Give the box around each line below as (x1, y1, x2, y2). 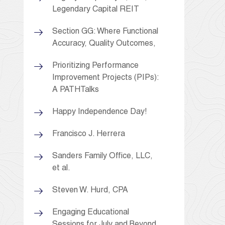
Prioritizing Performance (52, 62, 139, 70)
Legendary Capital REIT (52, 6, 139, 14)
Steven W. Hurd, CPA (52, 186, 128, 195)
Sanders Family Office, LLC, (52, 152, 153, 161)
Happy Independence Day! (52, 108, 147, 117)
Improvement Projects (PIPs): (52, 74, 159, 82)
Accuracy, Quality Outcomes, (52, 40, 156, 48)
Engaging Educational (52, 208, 129, 217)
